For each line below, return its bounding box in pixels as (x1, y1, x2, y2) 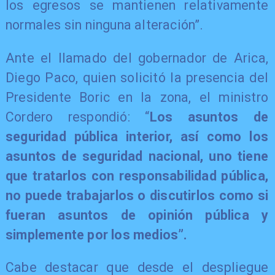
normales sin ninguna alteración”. (5, 17, 204, 33)
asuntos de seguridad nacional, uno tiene (5, 148, 269, 164)
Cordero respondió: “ (5, 109, 150, 125)
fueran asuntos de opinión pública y (5, 207, 269, 223)
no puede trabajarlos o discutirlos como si (5, 187, 269, 203)
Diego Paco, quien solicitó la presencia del (5, 69, 269, 85)
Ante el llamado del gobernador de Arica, (5, 50, 269, 66)
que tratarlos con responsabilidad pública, (5, 168, 269, 184)
